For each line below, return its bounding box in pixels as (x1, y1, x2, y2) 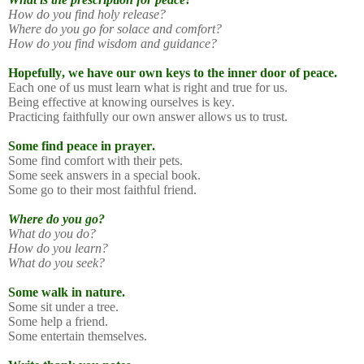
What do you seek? (8, 255, 105, 270)
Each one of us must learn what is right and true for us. (8, 80, 288, 94)
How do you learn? (8, 240, 108, 255)
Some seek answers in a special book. (8, 167, 201, 182)
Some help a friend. (8, 314, 108, 328)
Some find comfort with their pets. (8, 153, 183, 167)
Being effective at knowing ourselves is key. (8, 94, 235, 109)
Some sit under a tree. (8, 299, 119, 314)
